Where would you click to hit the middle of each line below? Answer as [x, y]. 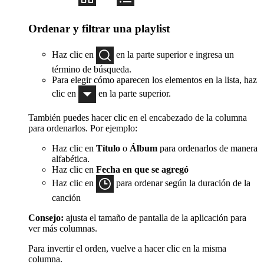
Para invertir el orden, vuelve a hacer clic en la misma [127, 248]
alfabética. [71, 159]
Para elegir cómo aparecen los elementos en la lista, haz [154, 80]
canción [66, 197]
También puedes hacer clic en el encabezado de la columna [138, 117]
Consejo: [46, 217]
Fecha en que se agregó [142, 169]
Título [108, 148]
